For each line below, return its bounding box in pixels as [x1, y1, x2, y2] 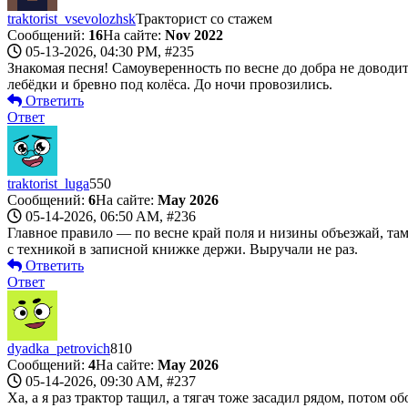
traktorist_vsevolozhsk [7, 10, 136, 26]
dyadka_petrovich [7, 340, 110, 356]
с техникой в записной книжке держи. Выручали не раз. [7, 240, 358, 257]
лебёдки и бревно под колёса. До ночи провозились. [7, 76, 332, 92]
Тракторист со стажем [136, 10, 272, 26]
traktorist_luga [7, 175, 89, 191]
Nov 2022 [165, 26, 223, 43]
